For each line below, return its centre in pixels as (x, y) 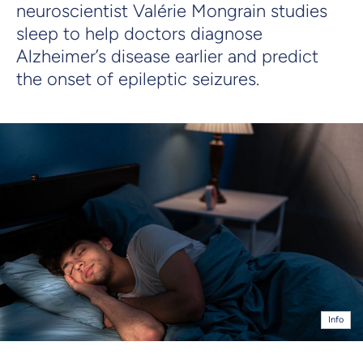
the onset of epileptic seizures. (138, 79)
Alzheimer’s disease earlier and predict (167, 56)
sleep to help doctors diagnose (139, 33)
